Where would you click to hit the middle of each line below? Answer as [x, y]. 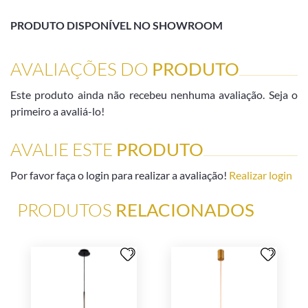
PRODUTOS [66, 209]
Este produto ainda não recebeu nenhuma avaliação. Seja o [154, 94]
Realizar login [261, 175]
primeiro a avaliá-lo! [57, 111]
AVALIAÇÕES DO [81, 68]
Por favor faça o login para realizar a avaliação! [119, 175]
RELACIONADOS [185, 209]
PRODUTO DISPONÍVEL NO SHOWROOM [117, 25]
